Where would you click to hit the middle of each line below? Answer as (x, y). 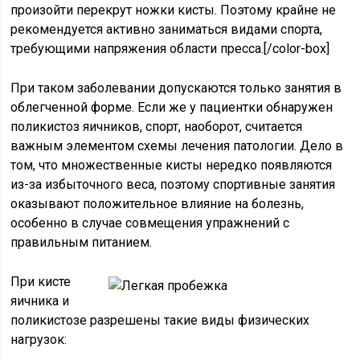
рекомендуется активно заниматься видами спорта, (167, 30)
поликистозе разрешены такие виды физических (160, 321)
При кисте (41, 282)
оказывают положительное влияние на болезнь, (157, 204)
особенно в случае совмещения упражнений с (150, 223)
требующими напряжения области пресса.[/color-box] (170, 49)
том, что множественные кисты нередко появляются (172, 166)
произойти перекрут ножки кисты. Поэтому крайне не (174, 10)
